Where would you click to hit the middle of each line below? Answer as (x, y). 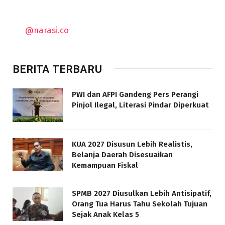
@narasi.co (47, 30)
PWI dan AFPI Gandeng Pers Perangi (135, 94)
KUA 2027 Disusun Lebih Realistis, (132, 144)
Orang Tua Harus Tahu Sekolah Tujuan (140, 204)
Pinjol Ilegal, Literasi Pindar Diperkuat (140, 105)
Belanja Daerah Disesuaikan (122, 154)
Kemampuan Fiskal (105, 165)
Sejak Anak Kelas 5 (105, 215)
